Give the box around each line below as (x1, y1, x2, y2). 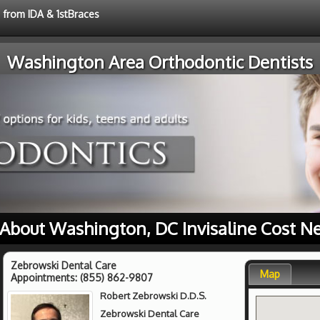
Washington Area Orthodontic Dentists (7, 51, 313, 73)
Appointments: (11, 271, 80, 284)
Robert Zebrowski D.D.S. (100, 289, 207, 301)
